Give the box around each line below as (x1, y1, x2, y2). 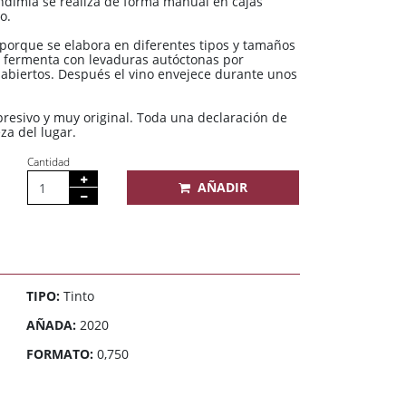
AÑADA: (25, 316, 76, 334)
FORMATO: (25, 345, 93, 363)
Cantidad (26, 154, 70, 170)
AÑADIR (198, 179, 248, 197)
